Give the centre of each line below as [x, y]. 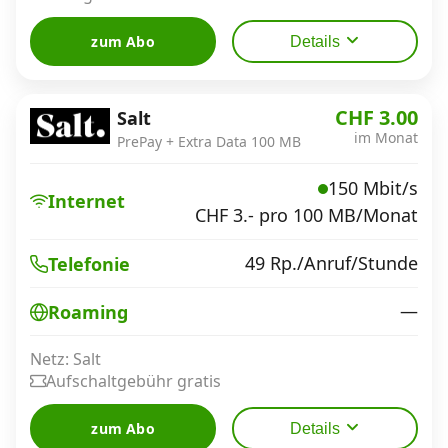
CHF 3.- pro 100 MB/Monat [306, 215]
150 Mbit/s [373, 188]
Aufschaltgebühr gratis [133, 381]
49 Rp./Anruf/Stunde [331, 263]
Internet [86, 201]
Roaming [88, 311]
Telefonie [89, 263]
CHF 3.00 [376, 117]
